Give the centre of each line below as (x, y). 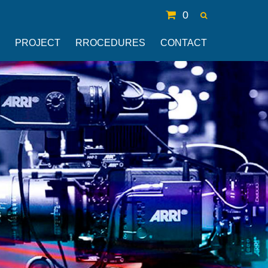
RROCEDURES (110, 43)
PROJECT (38, 43)
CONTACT (184, 43)
